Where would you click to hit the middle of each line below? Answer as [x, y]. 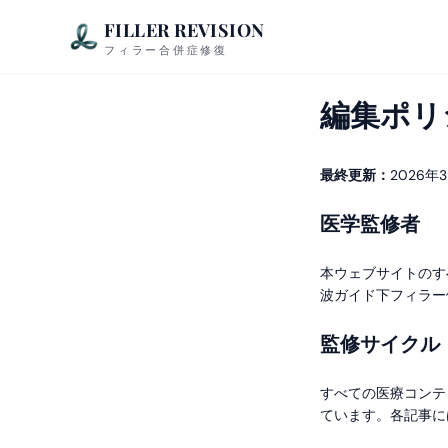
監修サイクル [380, 344]
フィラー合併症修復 [166, 50]
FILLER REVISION [184, 30]
